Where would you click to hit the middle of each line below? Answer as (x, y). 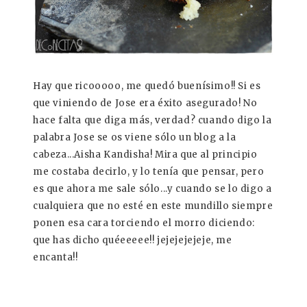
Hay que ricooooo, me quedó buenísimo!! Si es (147, 86)
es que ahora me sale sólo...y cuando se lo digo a (152, 189)
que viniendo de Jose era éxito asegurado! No (145, 103)
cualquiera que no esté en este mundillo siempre (153, 206)
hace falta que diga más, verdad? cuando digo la (152, 121)
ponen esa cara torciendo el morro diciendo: (144, 223)
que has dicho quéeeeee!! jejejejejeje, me (133, 241)
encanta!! (56, 258)
